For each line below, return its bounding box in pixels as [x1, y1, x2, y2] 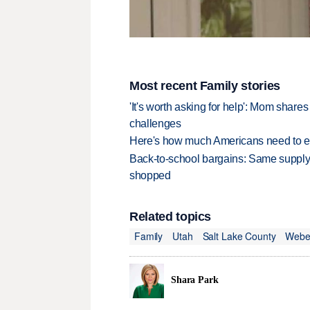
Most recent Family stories [129, 79, 280, 93]
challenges [129, 117, 181, 129]
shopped [129, 169, 171, 181]
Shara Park [171, 275, 219, 286]
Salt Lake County [202, 229, 276, 244]
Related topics [129, 209, 212, 224]
